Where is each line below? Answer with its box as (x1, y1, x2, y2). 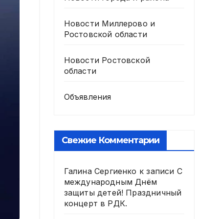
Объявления (64, 92, 111, 102)
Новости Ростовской (64, 55, 151, 65)
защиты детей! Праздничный (64, 188, 182, 197)
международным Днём (64, 177, 157, 187)
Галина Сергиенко (64, 166, 137, 176)
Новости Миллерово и (64, 19, 155, 28)
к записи (136, 166, 177, 176)
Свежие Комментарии (61, 135, 160, 146)
